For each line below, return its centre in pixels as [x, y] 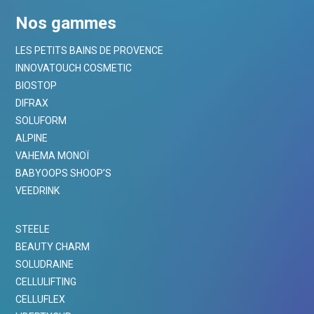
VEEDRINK [38, 190]
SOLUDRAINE [45, 264]
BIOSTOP [36, 85]
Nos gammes [66, 23]
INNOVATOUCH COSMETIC [74, 68]
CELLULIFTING [46, 281]
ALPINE [32, 138]
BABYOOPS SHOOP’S [64, 173]
